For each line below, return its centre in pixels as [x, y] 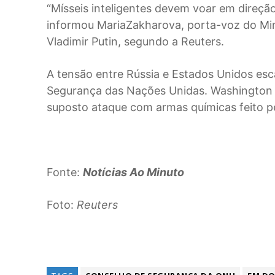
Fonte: [65, 172]
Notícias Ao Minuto [134, 172]
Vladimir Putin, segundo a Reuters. [135, 41]
